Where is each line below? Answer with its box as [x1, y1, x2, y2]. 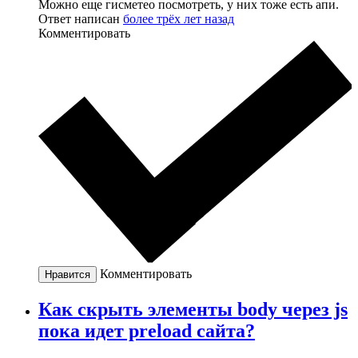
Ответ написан [38, 11, 123, 26]
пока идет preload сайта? [38, 320, 255, 342]
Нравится [45, 268, 90, 281]
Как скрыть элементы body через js [38, 299, 348, 320]
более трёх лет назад [123, 11, 234, 26]
